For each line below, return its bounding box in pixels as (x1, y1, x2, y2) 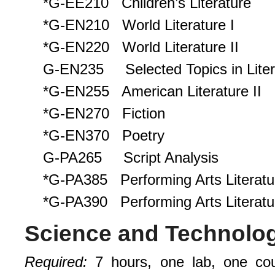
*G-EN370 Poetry (43, 127, 165, 144)
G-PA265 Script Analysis (43, 149, 219, 166)
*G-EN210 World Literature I (43, 17, 234, 34)
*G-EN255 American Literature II (43, 83, 261, 100)
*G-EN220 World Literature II (43, 39, 239, 56)
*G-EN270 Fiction (43, 105, 165, 122)
